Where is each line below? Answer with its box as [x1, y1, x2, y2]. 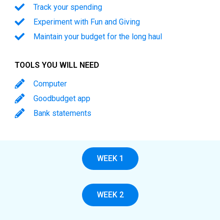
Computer [33, 79, 67, 88]
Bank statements [33, 108, 91, 118]
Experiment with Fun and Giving [33, 17, 140, 27]
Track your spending [33, 2, 102, 12]
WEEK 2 [96, 190, 124, 199]
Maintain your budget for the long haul [33, 31, 162, 41]
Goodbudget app [33, 93, 90, 103]
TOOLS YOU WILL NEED [15, 60, 99, 70]
